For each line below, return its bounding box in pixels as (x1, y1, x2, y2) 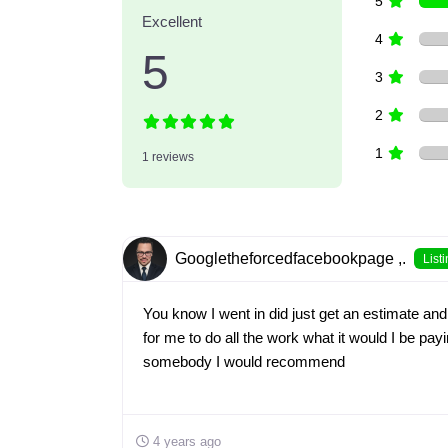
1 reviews (141, 149, 194, 164)
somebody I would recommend (142, 352, 345, 370)
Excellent (141, 13, 202, 30)
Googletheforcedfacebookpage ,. (174, 249, 406, 267)
